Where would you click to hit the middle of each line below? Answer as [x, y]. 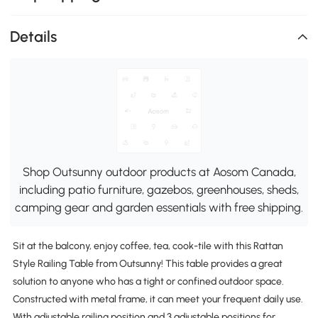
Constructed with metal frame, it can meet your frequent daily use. [158, 299]
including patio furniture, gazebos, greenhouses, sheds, [159, 190]
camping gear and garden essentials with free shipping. [159, 208]
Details [34, 37]
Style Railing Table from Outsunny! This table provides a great [147, 263]
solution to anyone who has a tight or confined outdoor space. [148, 281]
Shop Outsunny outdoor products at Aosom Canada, [159, 172]
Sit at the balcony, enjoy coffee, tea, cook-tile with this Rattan [148, 246]
